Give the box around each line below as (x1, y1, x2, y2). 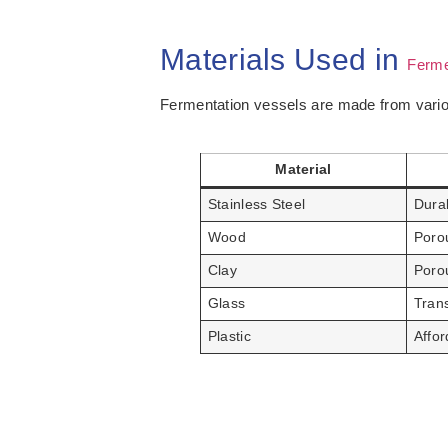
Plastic (207, 329, 251, 345)
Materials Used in (160, 43, 408, 77)
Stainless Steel (207, 197, 306, 213)
